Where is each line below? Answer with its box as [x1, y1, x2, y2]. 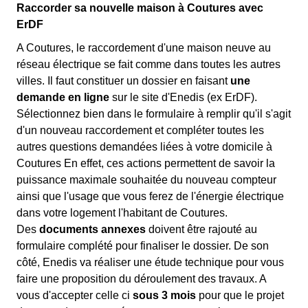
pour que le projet [196, 289, 284, 302]
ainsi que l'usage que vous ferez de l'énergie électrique [16, 190, 284, 203]
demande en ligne [16, 91, 109, 104]
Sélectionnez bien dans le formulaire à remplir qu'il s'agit [16, 108, 291, 120]
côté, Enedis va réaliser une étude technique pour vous [16, 256, 284, 269]
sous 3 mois [133, 289, 196, 302]
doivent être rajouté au [146, 223, 257, 236]
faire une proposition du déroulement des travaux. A [16, 273, 266, 285]
